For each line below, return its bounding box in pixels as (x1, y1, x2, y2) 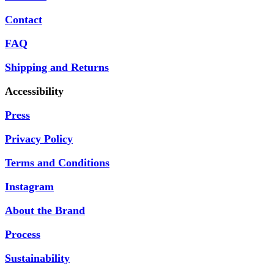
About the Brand (5, 204, 85, 217)
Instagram (5, 180, 54, 193)
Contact (5, 13, 42, 26)
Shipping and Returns (5, 61, 109, 73)
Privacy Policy (5, 132, 73, 145)
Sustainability (5, 251, 70, 264)
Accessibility (5, 84, 64, 97)
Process (5, 228, 40, 240)
